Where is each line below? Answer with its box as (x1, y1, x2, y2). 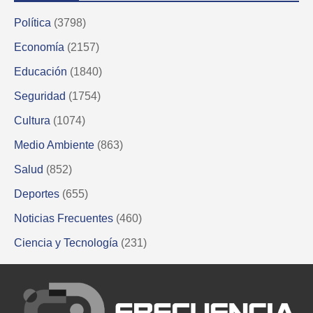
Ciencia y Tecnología (14, 236, 118, 249)
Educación (14, 65, 67, 78)
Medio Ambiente (14, 138, 94, 151)
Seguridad (14, 89, 66, 102)
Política (14, 16, 51, 29)
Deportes (14, 187, 59, 200)
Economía (14, 41, 64, 53)
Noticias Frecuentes (14, 212, 113, 224)
